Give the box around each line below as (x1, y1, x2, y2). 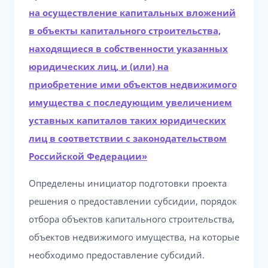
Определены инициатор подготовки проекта (29, 177, 227, 189)
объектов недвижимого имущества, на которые (29, 231, 239, 243)
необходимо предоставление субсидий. (29, 249, 205, 261)
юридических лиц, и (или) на (29, 60, 169, 72)
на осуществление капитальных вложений (29, 7, 236, 19)
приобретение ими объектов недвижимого (29, 78, 237, 90)
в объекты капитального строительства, (29, 25, 221, 36)
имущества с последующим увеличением (29, 96, 232, 108)
